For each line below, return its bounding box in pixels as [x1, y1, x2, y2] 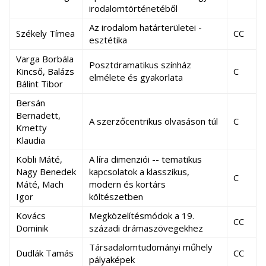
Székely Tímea [16, 27, 75, 39]
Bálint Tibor [16, 78, 63, 90]
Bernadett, [16, 109, 61, 121]
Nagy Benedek [16, 166, 76, 178]
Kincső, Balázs [16, 65, 74, 77]
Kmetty [16, 122, 47, 134]
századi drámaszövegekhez [89, 222, 203, 234]
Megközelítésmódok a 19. [89, 210, 194, 221]
